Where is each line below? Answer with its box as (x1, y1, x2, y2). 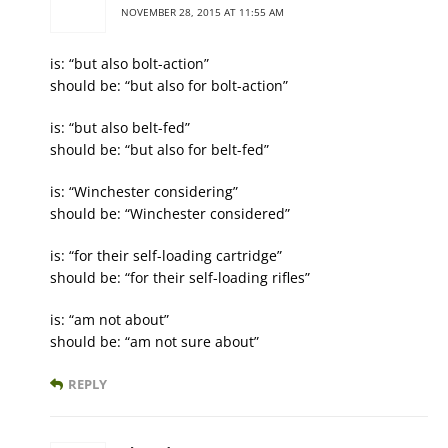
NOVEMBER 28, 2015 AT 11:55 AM (121, 5, 284, 20)
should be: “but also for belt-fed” (50, 140, 269, 160)
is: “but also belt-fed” (50, 118, 190, 138)
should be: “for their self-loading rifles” (50, 268, 310, 288)
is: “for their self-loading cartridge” (50, 246, 282, 266)
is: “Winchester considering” (50, 182, 238, 202)
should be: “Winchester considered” (50, 204, 290, 224)
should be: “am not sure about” (50, 332, 259, 352)
